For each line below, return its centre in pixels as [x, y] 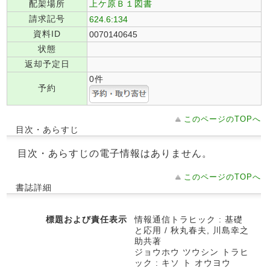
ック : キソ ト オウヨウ [183, 263]
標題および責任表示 [86, 219]
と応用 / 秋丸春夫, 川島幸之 [192, 230]
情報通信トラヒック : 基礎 [189, 219]
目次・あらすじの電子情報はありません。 [115, 153]
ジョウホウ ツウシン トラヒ [192, 252]
